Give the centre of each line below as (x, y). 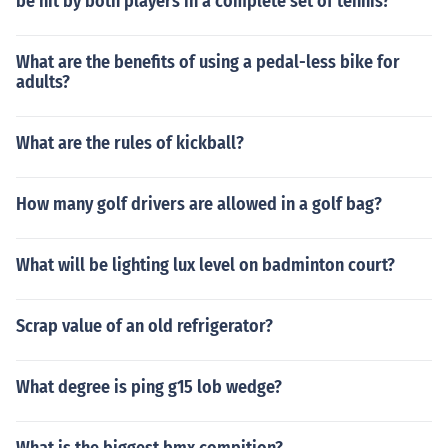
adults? (43, 82)
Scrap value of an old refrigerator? (144, 326)
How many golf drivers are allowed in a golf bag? (199, 204)
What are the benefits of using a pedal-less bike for (208, 62)
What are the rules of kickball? (130, 143)
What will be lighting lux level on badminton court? (205, 265)
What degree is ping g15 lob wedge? (149, 387)
